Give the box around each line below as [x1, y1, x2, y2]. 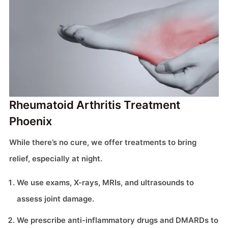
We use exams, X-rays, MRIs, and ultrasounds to [17, 178, 194, 187]
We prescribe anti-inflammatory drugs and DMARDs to [17, 215, 218, 225]
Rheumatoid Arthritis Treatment [9, 98, 180, 111]
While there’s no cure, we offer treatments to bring [9, 137, 196, 147]
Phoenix [9, 115, 52, 128]
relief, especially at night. [9, 154, 102, 163]
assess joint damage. [17, 194, 94, 204]
